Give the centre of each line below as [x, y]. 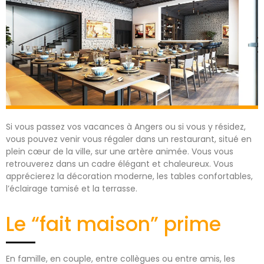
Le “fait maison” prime [116, 224]
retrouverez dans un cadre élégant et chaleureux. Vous [120, 164]
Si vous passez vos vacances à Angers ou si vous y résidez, [126, 126]
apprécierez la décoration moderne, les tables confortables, [129, 176]
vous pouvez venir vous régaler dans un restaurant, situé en [129, 139]
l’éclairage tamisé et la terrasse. [73, 188]
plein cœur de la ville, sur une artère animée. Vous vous [120, 151]
